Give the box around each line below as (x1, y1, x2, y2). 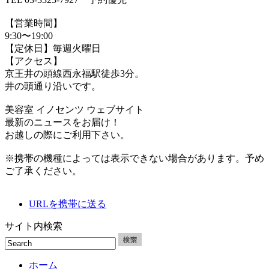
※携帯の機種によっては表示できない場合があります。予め (5, 153, 264, 164)
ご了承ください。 (5, 166, 82, 177)
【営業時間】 (5, 18, 62, 29)
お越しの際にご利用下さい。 (5, 130, 130, 141)
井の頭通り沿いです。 (5, 81, 101, 92)
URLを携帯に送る (29, 199, 106, 210)
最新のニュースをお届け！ (5, 117, 120, 128)
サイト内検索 (5, 221, 62, 232)
